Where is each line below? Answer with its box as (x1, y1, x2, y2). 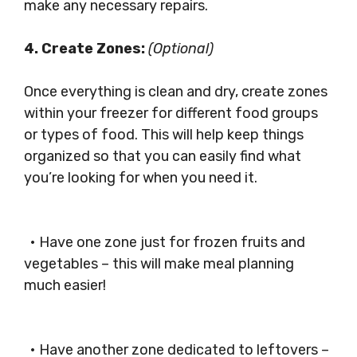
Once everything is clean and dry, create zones (24, 83, 328, 100)
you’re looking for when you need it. (24, 169, 257, 186)
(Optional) (148, 40, 214, 57)
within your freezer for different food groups (24, 104, 318, 122)
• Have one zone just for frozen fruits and (24, 233, 305, 251)
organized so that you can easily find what (24, 147, 301, 165)
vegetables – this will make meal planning (24, 255, 294, 273)
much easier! (24, 277, 106, 294)
